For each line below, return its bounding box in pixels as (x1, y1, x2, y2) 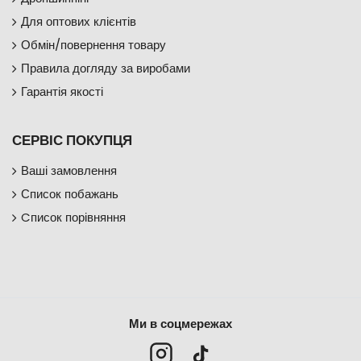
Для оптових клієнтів (21, 13, 136, 31)
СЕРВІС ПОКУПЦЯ (12, 131, 132, 151)
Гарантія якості (21, 83, 103, 101)
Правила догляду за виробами (21, 60, 190, 77)
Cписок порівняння (21, 209, 126, 226)
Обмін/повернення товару (21, 36, 166, 54)
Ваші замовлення (21, 162, 117, 180)
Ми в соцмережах (129, 315, 232, 333)
